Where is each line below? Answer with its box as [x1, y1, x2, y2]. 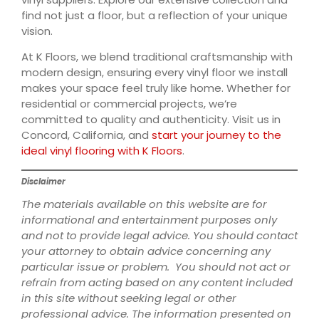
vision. [21, 23, 53, 38]
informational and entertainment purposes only [21, 212, 277, 228]
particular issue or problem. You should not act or [21, 259, 291, 275]
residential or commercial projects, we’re [21, 96, 237, 112]
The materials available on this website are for [21, 197, 267, 212]
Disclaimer [21, 175, 66, 187]
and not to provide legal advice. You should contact [21, 228, 298, 244]
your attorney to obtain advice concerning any [21, 244, 271, 259]
